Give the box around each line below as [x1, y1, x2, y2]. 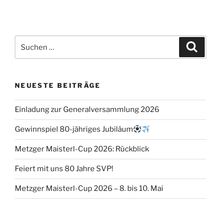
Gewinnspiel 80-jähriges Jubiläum [15, 125, 133, 134]
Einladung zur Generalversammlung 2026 [15, 105, 159, 114]
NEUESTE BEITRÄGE [15, 81, 101, 90]
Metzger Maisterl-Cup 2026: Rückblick [15, 145, 149, 154]
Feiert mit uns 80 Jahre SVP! [15, 164, 113, 174]
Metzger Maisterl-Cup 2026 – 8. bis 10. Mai [15, 184, 163, 193]
